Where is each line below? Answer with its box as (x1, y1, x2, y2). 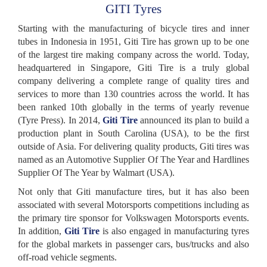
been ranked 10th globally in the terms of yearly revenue (18, 102, 249, 112)
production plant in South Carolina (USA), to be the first (18, 128, 249, 138)
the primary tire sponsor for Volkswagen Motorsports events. (18, 213, 249, 223)
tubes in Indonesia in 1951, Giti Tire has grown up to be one (18, 36, 249, 46)
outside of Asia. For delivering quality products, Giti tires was (18, 141, 249, 151)
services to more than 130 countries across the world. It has (18, 89, 249, 99)
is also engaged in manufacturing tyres (100, 226, 249, 236)
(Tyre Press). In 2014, (18, 115, 103, 125)
